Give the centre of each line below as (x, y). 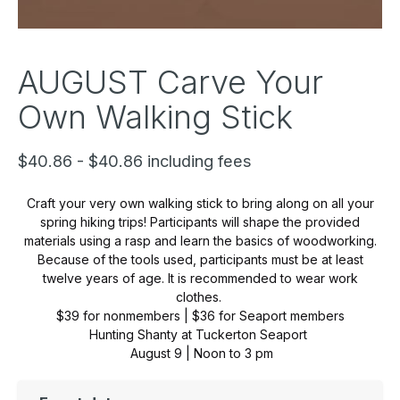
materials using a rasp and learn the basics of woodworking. (200, 240)
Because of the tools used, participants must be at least (200, 259)
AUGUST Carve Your (171, 82)
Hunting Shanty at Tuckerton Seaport (200, 334)
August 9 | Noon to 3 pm (200, 353)
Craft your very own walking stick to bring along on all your (200, 203)
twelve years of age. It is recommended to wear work (200, 278)
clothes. (200, 296)
